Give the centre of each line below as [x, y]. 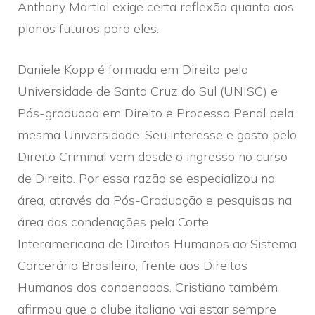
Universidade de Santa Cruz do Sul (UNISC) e [148, 91]
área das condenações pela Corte [113, 221]
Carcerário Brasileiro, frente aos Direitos [133, 265]
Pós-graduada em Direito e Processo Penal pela [156, 112]
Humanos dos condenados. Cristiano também [148, 287]
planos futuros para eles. [88, 28]
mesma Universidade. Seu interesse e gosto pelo [157, 134]
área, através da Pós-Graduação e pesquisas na [155, 200]
